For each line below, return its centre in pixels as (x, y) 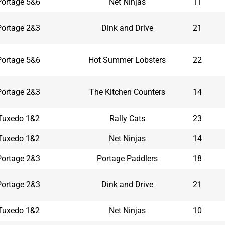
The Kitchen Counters (127, 92)
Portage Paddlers (127, 158)
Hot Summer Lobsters (127, 60)
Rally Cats (127, 118)
